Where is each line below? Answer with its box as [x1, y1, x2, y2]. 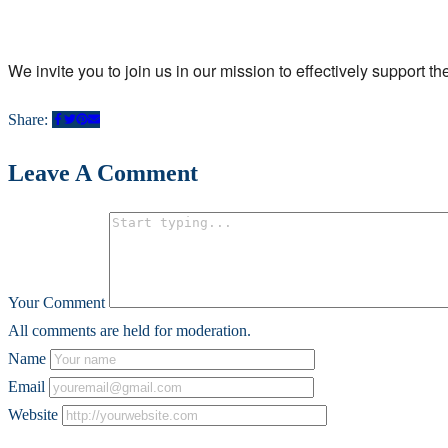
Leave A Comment [8, 159, 198, 186]
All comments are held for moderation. [8, 321, 251, 339]
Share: [8, 110, 52, 128]
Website [8, 405, 58, 423]
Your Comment [8, 293, 105, 311]
